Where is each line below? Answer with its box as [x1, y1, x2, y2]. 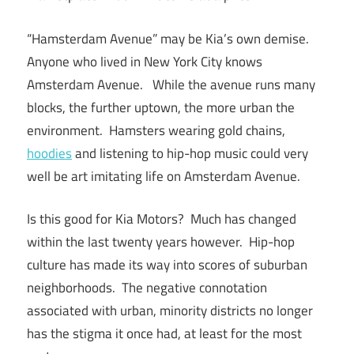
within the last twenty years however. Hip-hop [27, 232, 295, 253]
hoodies [27, 142, 72, 164]
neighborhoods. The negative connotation [27, 277, 267, 299]
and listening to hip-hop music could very [72, 142, 308, 164]
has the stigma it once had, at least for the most [27, 323, 302, 345]
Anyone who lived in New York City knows [27, 51, 262, 72]
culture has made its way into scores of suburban [27, 254, 307, 276]
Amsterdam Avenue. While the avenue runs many [27, 73, 315, 95]
